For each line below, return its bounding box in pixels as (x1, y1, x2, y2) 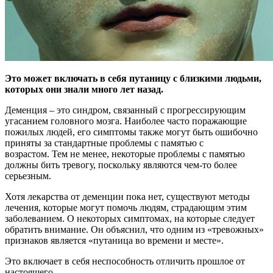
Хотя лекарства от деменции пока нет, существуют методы (5, 191, 250, 202)
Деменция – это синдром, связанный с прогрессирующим (5, 105, 246, 116)
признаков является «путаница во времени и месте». (5, 235, 224, 246)
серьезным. (5, 171, 51, 182)
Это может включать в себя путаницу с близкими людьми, (5, 73, 261, 84)
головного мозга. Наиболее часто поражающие (51, 116, 247, 127)
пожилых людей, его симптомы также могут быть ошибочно (5, 127, 258, 138)
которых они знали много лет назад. (5, 84, 163, 95)
